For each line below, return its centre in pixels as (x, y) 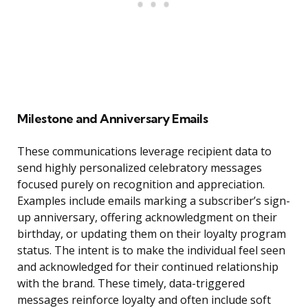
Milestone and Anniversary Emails (112, 119)
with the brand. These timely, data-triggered (131, 284)
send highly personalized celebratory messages (140, 168)
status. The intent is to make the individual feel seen (151, 251)
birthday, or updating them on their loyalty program (152, 234)
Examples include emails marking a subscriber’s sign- (154, 201)
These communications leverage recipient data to (144, 152)
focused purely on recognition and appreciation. (141, 185)
